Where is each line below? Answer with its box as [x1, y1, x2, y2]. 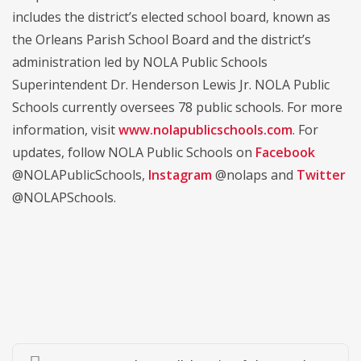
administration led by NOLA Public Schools [12, 53, 268, 72]
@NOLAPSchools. [12, 189, 116, 207]
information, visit [12, 121, 118, 139]
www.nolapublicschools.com [118, 121, 293, 139]
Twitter [297, 166, 346, 185]
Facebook [255, 143, 315, 162]
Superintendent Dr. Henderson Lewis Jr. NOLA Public [12, 76, 330, 94]
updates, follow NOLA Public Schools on [12, 143, 255, 162]
